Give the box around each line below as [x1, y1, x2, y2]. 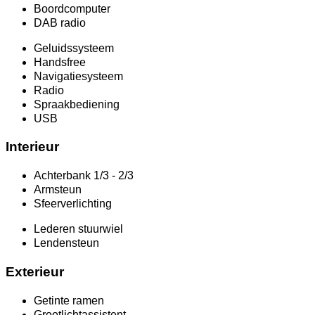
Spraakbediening [34, 98, 120, 110]
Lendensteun [34, 237, 99, 250]
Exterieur [6, 264, 64, 279]
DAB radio [34, 16, 86, 29]
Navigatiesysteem [34, 70, 123, 82]
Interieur [6, 139, 59, 155]
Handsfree [34, 56, 86, 68]
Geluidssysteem [34, 41, 114, 54]
